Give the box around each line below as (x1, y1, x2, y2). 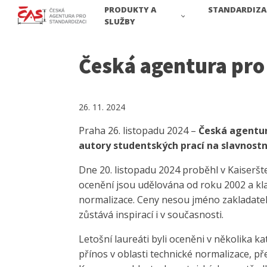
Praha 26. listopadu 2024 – (79, 124, 196, 138)
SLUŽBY (104, 16, 135, 27)
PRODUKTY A (104, 4, 156, 15)
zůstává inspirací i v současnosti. (79, 208, 223, 222)
